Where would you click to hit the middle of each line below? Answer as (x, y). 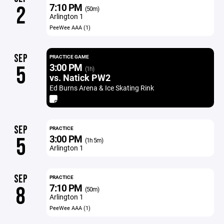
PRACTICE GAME (69, 56)
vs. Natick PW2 (80, 77)
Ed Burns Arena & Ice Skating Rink (101, 88)
